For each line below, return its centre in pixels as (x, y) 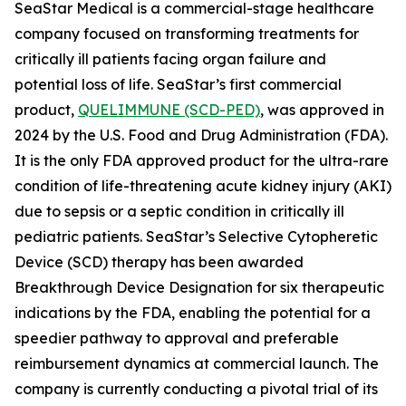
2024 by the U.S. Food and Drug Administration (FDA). (201, 135)
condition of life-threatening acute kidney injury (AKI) (203, 186)
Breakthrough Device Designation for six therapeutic (199, 287)
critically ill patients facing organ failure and (170, 59)
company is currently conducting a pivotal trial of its (196, 389)
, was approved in (322, 110)
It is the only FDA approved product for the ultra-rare (202, 160)
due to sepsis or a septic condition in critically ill (179, 211)
